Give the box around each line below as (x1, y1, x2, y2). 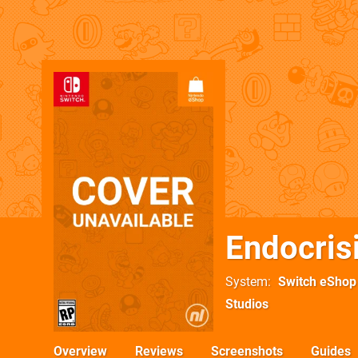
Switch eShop (278, 274, 356, 289)
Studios (225, 296, 268, 312)
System (225, 274, 268, 289)
